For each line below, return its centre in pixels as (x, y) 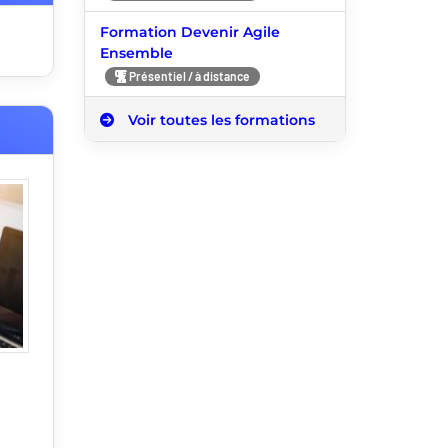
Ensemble (136, 52)
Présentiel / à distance (188, 75)
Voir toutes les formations (219, 119)
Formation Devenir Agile (189, 31)
